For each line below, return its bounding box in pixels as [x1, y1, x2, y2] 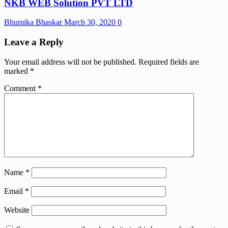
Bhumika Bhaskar [4, 18, 64, 27]
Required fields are [138, 57, 199, 66]
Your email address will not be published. [4, 57, 136, 66]
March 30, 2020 [64, 18, 118, 27]
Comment [4, 83, 38, 93]
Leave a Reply [4, 37, 64, 48]
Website [4, 205, 30, 214]
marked [4, 66, 30, 75]
